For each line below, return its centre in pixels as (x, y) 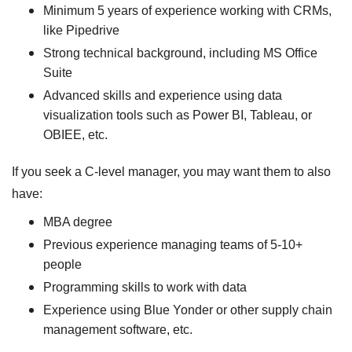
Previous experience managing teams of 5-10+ (173, 244)
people (62, 264)
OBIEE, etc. (75, 134)
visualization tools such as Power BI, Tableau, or (178, 115)
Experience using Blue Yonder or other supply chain (188, 310)
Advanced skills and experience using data (163, 95)
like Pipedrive (81, 30)
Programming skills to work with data (145, 287)
